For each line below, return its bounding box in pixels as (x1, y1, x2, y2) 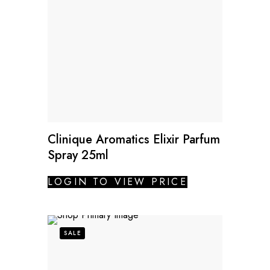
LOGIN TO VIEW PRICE (48, 174, 187, 189)
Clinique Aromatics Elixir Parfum (48, 130, 220, 148)
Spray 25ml (48, 146, 108, 164)
